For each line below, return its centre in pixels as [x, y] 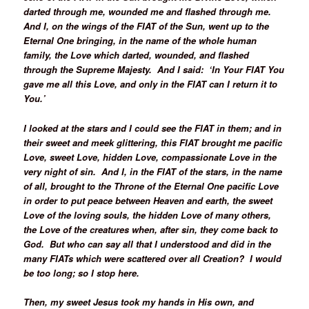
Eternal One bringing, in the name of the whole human [140, 41]
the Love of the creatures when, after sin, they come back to [151, 229]
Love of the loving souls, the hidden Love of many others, [148, 215]
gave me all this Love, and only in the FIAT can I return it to [151, 84]
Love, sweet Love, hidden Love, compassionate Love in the [150, 157]
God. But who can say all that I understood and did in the [148, 243]
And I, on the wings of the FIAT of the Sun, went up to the [147, 26]
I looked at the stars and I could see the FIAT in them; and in [153, 128]
